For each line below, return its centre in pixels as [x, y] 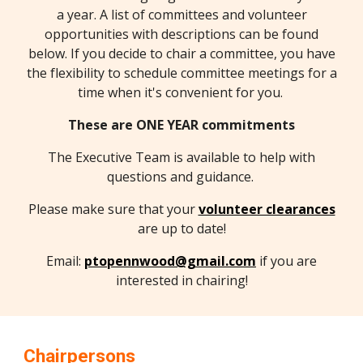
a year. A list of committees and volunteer [181, 15]
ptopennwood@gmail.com [170, 261]
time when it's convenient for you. [181, 92]
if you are [288, 261]
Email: [65, 261]
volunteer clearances [267, 209]
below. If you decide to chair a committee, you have [181, 53]
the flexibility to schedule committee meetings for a [181, 73]
